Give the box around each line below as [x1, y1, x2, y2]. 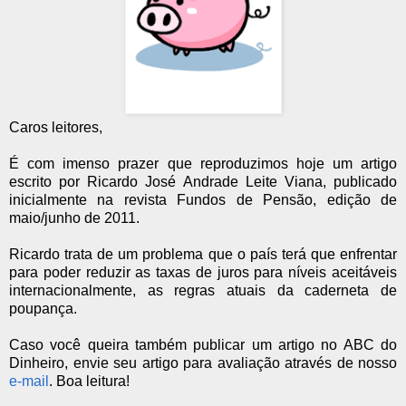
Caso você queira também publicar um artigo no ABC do [9, 336, 397, 353]
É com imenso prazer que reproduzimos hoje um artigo [9, 155, 397, 171]
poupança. [9, 300, 77, 316]
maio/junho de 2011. [9, 209, 140, 226]
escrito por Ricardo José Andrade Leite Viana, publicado [9, 173, 397, 189]
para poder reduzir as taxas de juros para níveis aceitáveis [9, 264, 397, 280]
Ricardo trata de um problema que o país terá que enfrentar [9, 246, 397, 262]
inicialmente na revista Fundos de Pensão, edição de [9, 191, 397, 208]
